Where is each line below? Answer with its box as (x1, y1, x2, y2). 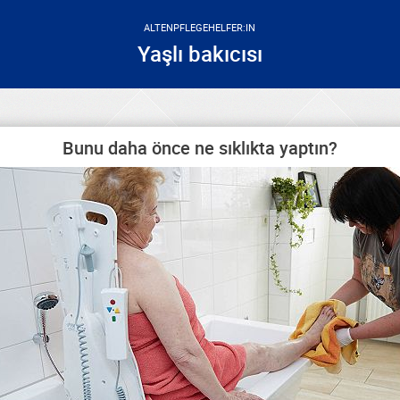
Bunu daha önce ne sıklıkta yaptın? (62, 136, 337, 160)
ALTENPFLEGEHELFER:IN (144, 21, 256, 34)
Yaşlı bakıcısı (137, 39, 262, 68)
